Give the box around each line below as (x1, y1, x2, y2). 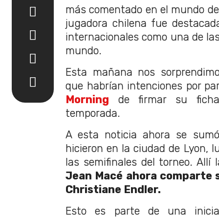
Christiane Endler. (66, 183, 161, 196)
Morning (66, 93, 109, 106)
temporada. (66, 107, 120, 120)
